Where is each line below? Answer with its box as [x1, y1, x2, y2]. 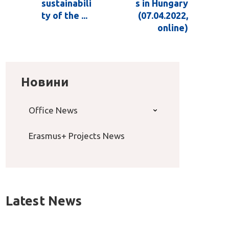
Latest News [5, 194, 82, 209]
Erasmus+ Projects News [28, 131, 125, 141]
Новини [20, 75, 68, 89]
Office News [28, 105, 78, 116]
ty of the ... [41, 10, 87, 21]
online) [157, 22, 188, 33]
